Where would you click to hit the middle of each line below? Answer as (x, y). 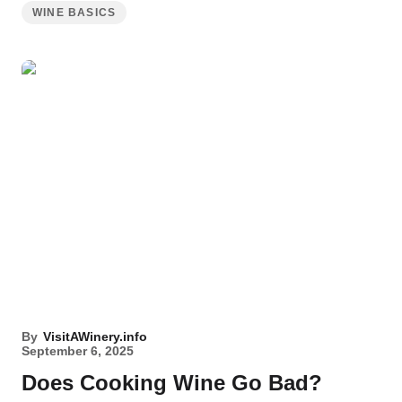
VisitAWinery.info (95, 336)
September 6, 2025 (78, 351)
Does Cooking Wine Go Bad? (172, 383)
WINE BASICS (74, 13)
